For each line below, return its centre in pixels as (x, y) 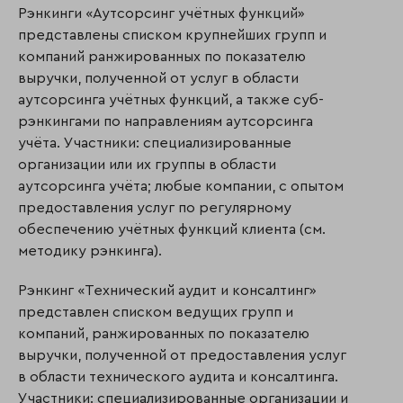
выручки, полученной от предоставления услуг (182, 355)
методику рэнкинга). (90, 251)
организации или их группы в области (147, 164)
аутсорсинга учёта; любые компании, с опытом (181, 186)
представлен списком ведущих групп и (156, 312)
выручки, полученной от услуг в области (158, 78)
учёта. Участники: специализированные (155, 143)
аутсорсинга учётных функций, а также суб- (171, 99)
